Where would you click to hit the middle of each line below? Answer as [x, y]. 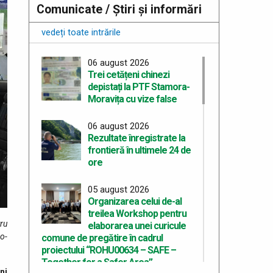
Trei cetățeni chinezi [129, 75]
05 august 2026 [119, 190]
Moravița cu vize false [133, 99]
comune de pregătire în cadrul [102, 238]
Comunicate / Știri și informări [119, 10]
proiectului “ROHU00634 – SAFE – [108, 250]
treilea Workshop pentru [137, 214]
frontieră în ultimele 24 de [140, 151]
